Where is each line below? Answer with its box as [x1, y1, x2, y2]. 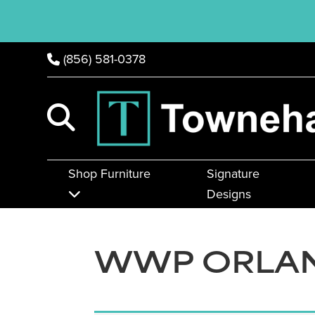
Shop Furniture [68, 165, 151, 184]
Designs [206, 185, 251, 204]
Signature [206, 165, 259, 184]
